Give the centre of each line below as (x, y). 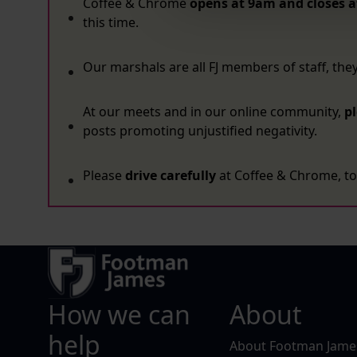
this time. (111, 22)
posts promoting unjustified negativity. (200, 131)
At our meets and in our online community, (214, 112)
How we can (119, 314)
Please (104, 175)
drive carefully (171, 175)
